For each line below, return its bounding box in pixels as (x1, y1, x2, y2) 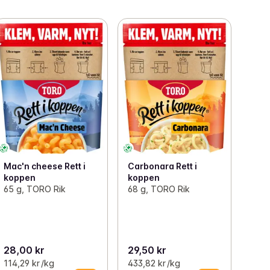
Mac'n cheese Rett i (4, 160, 86, 171)
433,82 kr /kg (127, 258, 180, 269)
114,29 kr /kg (4, 258, 55, 269)
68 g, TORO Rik (127, 183, 190, 194)
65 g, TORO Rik (4, 183, 66, 194)
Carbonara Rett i (127, 160, 197, 171)
